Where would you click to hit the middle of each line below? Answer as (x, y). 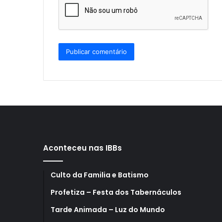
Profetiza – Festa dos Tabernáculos (116, 192)
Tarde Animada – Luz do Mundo (108, 209)
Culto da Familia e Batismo (100, 175)
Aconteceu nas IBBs (83, 148)
